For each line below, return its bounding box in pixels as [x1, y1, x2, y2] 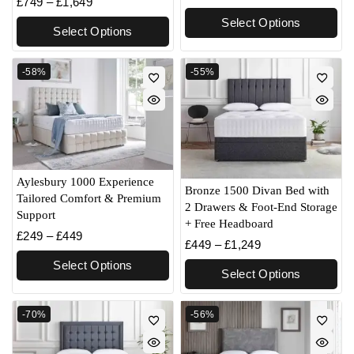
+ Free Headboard [185, 217, 273, 231]
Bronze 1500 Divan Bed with [185, 184, 330, 198]
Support [17, 208, 55, 221]
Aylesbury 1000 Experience [17, 175, 154, 188]
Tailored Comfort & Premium [17, 191, 161, 205]
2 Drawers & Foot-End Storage [185, 201, 337, 214]
